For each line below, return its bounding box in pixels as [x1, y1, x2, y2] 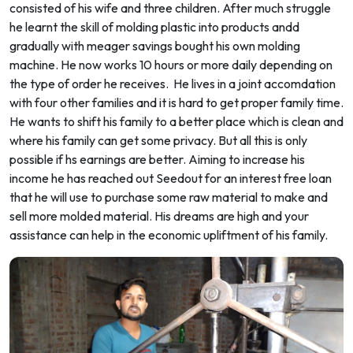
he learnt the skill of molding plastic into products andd [9, 19, 299, 35]
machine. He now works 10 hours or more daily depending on [9, 57, 333, 73]
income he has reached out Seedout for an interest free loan [9, 170, 332, 187]
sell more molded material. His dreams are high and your [9, 208, 309, 225]
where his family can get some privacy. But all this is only [9, 132, 307, 149]
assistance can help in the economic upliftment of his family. [9, 227, 330, 243]
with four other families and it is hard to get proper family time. [9, 95, 344, 111]
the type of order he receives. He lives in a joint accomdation [9, 76, 336, 92]
